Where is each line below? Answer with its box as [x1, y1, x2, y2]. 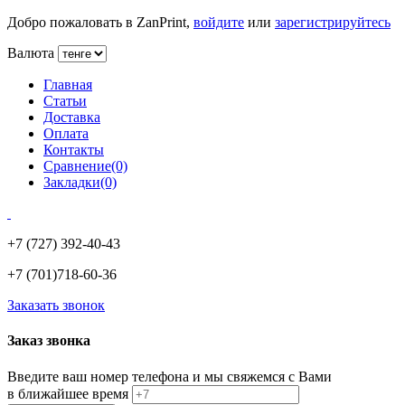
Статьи [43, 93, 87, 108]
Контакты [43, 142, 104, 157]
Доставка [43, 109, 100, 125]
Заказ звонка [7, 333, 90, 349]
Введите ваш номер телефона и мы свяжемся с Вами [7, 368, 332, 384]
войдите [193, 14, 244, 30]
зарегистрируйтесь [275, 14, 391, 30]
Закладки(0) [43, 174, 117, 190]
